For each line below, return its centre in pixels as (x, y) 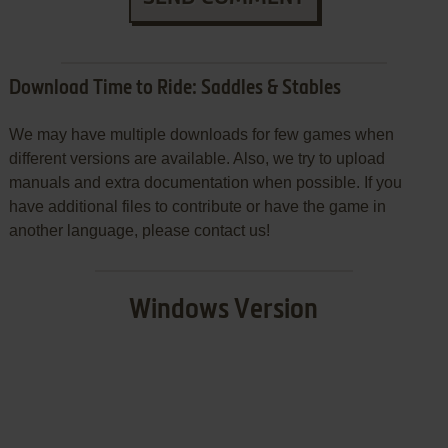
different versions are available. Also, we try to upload (196, 158)
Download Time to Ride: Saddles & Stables (174, 88)
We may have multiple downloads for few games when (201, 134)
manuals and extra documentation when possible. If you (205, 182)
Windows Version (224, 309)
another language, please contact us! (139, 230)
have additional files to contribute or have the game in (197, 206)
